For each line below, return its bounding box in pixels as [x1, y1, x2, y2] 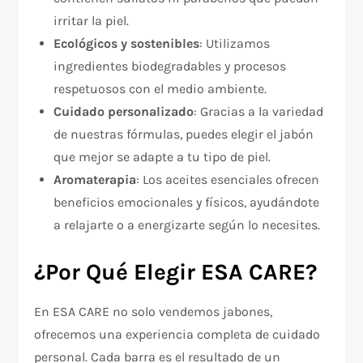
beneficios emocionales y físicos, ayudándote [53, 194, 320, 211]
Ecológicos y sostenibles [53, 36, 200, 52]
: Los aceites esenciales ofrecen [136, 172, 320, 188]
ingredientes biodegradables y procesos [53, 58, 287, 75]
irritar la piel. [53, 13, 130, 29]
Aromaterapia [53, 172, 137, 188]
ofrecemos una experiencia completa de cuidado [34, 327, 321, 343]
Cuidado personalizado [53, 104, 194, 120]
